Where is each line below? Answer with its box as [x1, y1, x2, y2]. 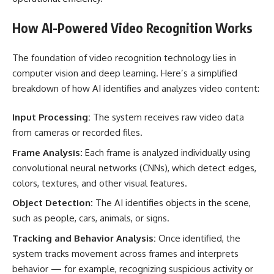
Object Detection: [12, 197, 95, 209]
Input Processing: [12, 111, 93, 123]
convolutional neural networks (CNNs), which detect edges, [12, 161, 256, 174]
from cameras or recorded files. [12, 127, 143, 138]
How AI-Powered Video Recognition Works [12, 20, 253, 36]
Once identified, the [158, 232, 240, 244]
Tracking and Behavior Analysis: [12, 232, 158, 244]
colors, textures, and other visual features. [12, 177, 187, 189]
